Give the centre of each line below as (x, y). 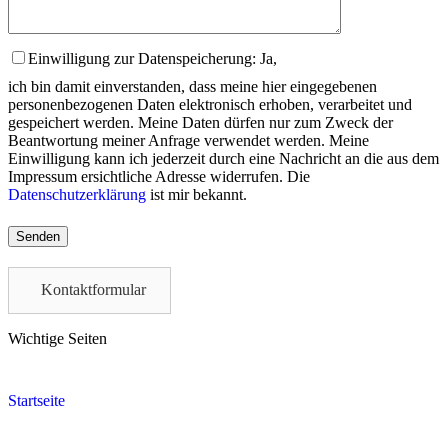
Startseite (36, 400)
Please (29, 224)
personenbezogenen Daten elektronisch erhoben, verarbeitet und (210, 105)
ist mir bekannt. (196, 195)
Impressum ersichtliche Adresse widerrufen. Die (159, 177)
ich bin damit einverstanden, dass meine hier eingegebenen (192, 87)
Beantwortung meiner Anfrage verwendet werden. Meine (188, 141)
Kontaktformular (93, 290)
